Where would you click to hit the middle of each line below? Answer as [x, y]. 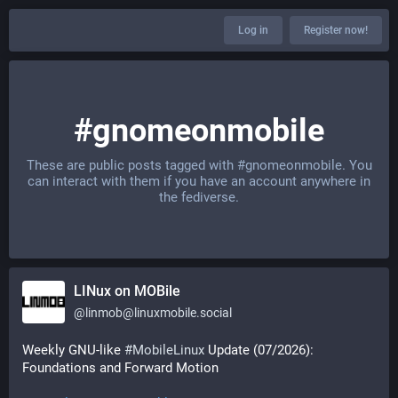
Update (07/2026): [259, 350]
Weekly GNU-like [73, 350]
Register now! [336, 30]
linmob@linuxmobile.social [159, 313]
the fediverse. [199, 197]
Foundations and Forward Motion [120, 368]
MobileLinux [168, 350]
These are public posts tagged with [131, 165]
